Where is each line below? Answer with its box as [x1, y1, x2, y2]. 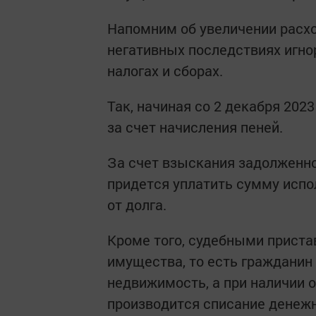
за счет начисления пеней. [107, 118, 283, 136]
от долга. [107, 195, 166, 214]
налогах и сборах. [107, 61, 223, 80]
